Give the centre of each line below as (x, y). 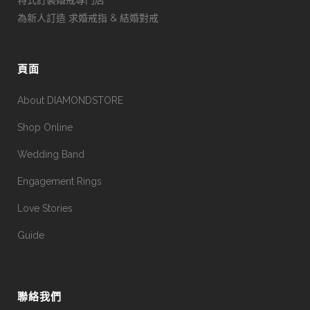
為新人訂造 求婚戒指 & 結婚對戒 (88, 18)
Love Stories (45, 208)
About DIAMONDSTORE (70, 100)
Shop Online (45, 127)
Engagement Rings (60, 181)
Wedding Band (51, 154)
